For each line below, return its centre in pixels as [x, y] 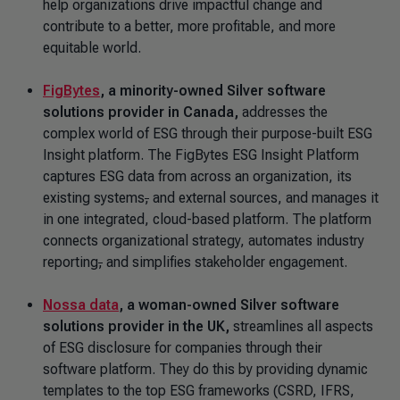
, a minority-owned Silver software [213, 91]
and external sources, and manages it [264, 198]
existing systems [94, 198]
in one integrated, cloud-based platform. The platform [207, 219]
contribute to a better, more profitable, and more [189, 26]
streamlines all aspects [303, 326]
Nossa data [81, 305]
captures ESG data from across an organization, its [197, 176]
